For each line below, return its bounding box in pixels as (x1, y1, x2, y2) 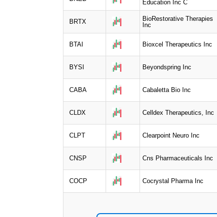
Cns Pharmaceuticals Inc (142, 154, 213, 162)
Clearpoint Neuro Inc (142, 131, 200, 139)
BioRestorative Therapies (142, 15, 213, 22)
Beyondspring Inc (142, 63, 191, 71)
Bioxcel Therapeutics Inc (142, 40, 212, 48)
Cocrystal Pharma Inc (142, 177, 203, 185)
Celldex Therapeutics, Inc (142, 108, 214, 116)
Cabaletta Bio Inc (142, 86, 191, 93)
